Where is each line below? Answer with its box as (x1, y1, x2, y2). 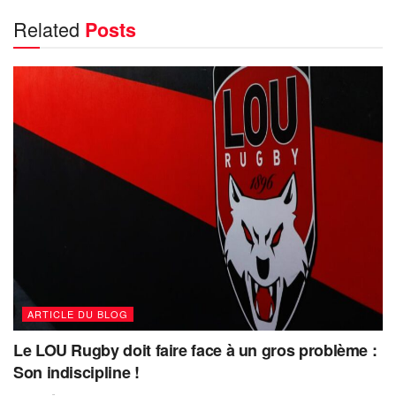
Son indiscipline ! (13, 360, 140, 384)
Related (13, 14, 80, 42)
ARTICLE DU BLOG (27, 306, 128, 321)
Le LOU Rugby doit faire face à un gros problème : (13, 338, 377, 362)
